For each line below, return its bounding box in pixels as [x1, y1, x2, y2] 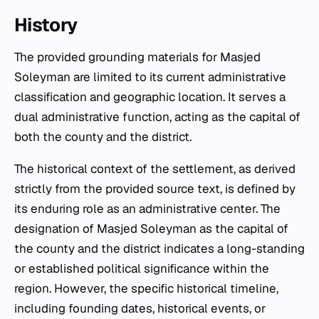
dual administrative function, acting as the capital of [14, 109, 300, 125]
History [14, 13, 78, 38]
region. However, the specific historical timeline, [14, 281, 278, 297]
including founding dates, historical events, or [14, 300, 266, 317]
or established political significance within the [14, 261, 269, 277]
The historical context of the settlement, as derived [14, 161, 296, 177]
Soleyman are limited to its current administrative [14, 69, 286, 85]
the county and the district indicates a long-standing [14, 241, 305, 257]
